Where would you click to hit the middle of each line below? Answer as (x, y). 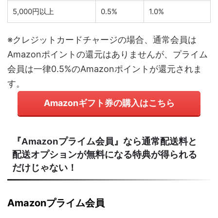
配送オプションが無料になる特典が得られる (105, 155)
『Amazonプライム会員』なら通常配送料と (105, 142)
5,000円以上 (33, 12)
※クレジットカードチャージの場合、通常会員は (102, 40)
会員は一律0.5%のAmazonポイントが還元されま (105, 69)
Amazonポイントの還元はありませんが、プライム (108, 54)
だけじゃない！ (45, 168)
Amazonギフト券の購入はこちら (109, 103)
